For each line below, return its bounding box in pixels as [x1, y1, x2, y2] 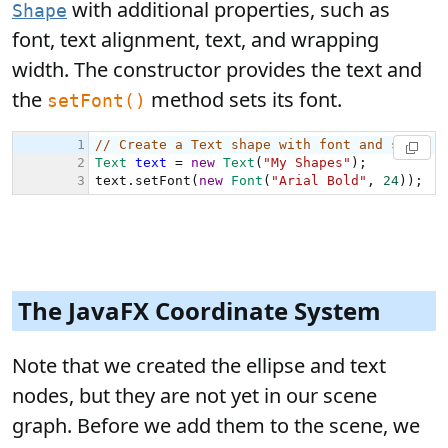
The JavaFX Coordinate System [18, 293, 381, 327]
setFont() [47, 90, 146, 111]
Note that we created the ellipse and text [12, 351, 386, 379]
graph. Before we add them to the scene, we [12, 411, 420, 439]
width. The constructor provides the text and [12, 55, 422, 83]
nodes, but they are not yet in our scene [12, 381, 377, 409]
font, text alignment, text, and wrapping [12, 25, 379, 53]
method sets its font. [146, 85, 342, 113]
